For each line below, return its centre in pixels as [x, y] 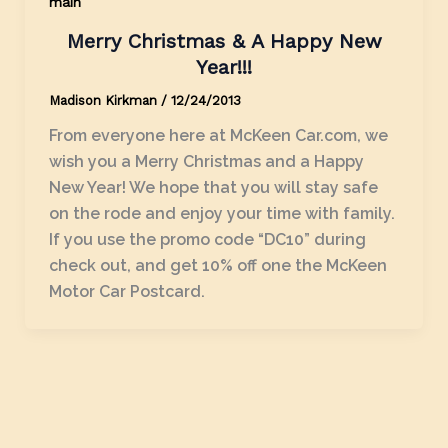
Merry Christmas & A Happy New [224, 40]
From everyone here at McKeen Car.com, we [218, 135]
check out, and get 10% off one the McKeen [217, 265]
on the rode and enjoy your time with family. [221, 213]
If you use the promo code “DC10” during [207, 239]
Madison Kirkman [104, 100]
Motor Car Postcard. [126, 291]
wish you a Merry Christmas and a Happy [206, 161]
